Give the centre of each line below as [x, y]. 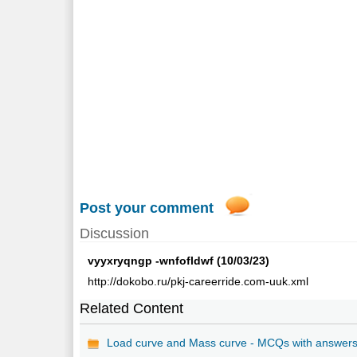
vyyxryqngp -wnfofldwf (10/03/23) [179, 260]
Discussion [115, 233]
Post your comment [147, 208]
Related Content [132, 308]
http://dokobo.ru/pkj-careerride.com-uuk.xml [198, 281]
